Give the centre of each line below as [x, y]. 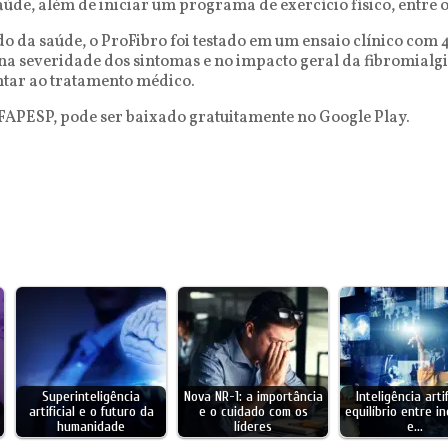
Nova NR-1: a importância [253, 396]
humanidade [91, 426]
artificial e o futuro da [91, 411]
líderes [253, 426]
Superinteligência [91, 396]
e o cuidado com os [253, 411]
